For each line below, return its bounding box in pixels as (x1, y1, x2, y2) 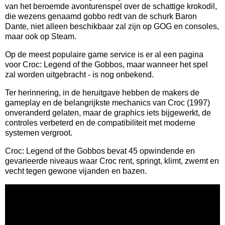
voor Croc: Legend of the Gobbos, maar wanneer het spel (5, 60, 208, 69)
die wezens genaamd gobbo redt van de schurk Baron (5, 12, 197, 21)
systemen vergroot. (5, 128, 72, 137)
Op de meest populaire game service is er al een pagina (5, 50, 203, 59)
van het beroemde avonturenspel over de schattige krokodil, (5, 2, 217, 11)
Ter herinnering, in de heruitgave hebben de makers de (5, 88, 199, 97)
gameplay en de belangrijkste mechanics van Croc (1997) (5, 98, 210, 107)
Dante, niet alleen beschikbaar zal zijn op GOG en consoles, (5, 22, 219, 31)
